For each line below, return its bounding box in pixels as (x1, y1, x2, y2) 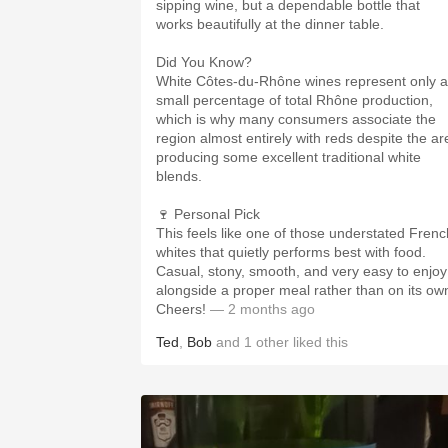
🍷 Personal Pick (156, 206, 260, 222)
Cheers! (156, 301, 206, 317)
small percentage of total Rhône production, (156, 92, 433, 108)
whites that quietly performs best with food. (156, 244, 426, 260)
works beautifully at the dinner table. (156, 16, 384, 32)
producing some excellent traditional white (156, 149, 421, 165)
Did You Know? (156, 54, 252, 70)
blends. (156, 168, 202, 184)
